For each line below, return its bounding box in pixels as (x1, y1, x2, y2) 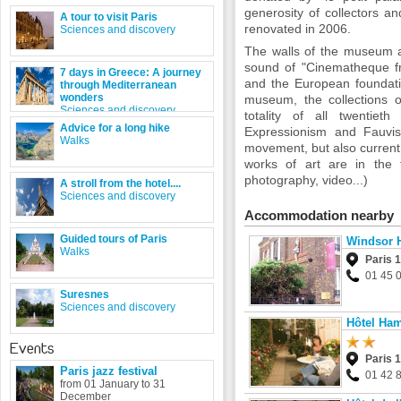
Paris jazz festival (60, 364, 158, 378)
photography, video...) (244, 173, 368, 187)
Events (10, 339, 55, 358)
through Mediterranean (60, 79, 176, 91)
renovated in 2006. (244, 21, 351, 36)
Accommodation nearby (244, 208, 394, 223)
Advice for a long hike (60, 122, 170, 134)
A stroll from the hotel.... (60, 177, 181, 190)
